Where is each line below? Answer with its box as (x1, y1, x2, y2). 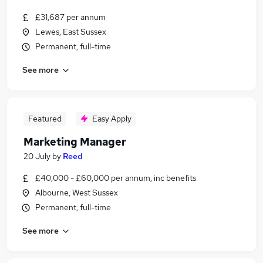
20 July (23, 151, 50, 161)
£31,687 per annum (35, 12, 106, 22)
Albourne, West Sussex (35, 187, 118, 198)
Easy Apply (92, 113, 131, 124)
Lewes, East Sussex (35, 26, 106, 37)
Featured (28, 113, 62, 124)
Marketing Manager (23, 135, 126, 149)
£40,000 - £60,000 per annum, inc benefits (35, 173, 196, 183)
